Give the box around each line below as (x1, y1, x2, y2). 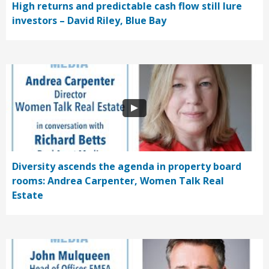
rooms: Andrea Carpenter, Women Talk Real (12, 174, 224, 188)
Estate (12, 189, 43, 202)
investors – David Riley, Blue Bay (12, 14, 166, 28)
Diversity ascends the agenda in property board (12, 160, 241, 174)
